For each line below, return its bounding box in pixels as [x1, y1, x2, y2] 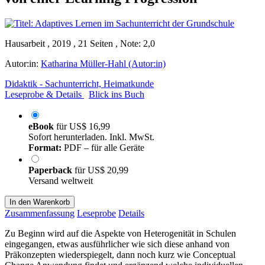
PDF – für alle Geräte [62, 142, 144, 153]
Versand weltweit [28, 175, 93, 186]
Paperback [28, 164, 75, 175]
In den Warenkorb [9, 197, 70, 206]
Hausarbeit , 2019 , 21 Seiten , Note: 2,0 [5, 38, 155, 49]
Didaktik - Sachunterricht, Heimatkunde [5, 78, 154, 89]
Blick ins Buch [89, 89, 144, 99]
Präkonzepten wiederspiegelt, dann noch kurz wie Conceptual [5, 249, 235, 260]
